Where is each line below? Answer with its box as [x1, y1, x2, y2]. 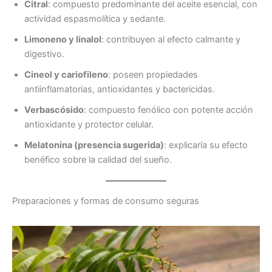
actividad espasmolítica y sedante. [24, 13, 166, 25]
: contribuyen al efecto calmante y [101, 34, 240, 46]
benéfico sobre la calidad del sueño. [24, 154, 172, 166]
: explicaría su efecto [164, 140, 248, 151]
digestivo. [24, 49, 64, 60]
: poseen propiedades [108, 69, 198, 81]
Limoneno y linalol [24, 34, 101, 46]
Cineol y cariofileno [24, 69, 108, 81]
